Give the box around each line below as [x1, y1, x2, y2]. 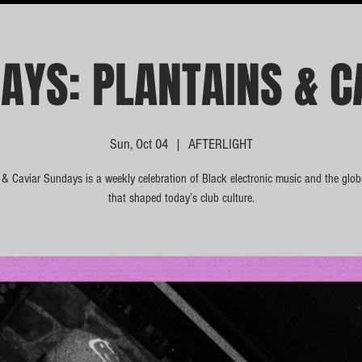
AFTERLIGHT [187, 136, 253, 153]
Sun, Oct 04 [109, 136, 168, 153]
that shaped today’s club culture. [107, 191, 255, 205]
